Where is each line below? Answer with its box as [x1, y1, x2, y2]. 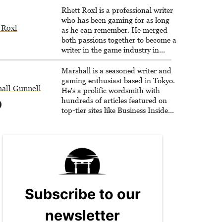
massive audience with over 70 [61, 135, 161, 144]
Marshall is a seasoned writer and [61, 66, 171, 75]
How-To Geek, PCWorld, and [61, 115, 158, 124]
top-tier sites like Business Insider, [61, 106, 173, 114]
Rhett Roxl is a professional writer [61, 5, 173, 14]
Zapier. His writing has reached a [61, 125, 170, 134]
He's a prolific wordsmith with [61, 86, 160, 95]
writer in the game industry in [61, 45, 159, 54]
